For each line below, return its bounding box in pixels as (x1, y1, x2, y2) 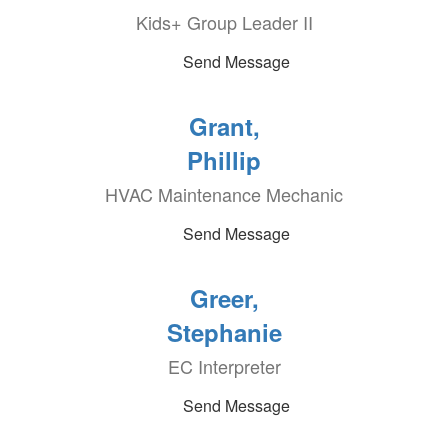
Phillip (187, 143, 261, 177)
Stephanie (166, 315, 282, 349)
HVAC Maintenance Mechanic (105, 181, 343, 207)
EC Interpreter (167, 353, 281, 379)
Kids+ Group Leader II (135, 9, 313, 35)
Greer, (189, 281, 259, 315)
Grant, (188, 109, 260, 143)
